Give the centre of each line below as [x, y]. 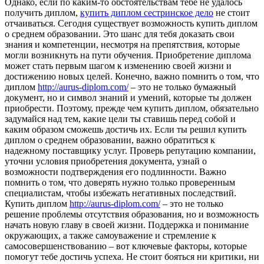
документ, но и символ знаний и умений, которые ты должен [128, 97]
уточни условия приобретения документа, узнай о [106, 161]
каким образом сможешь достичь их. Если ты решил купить [126, 129]
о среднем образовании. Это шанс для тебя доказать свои [120, 34]
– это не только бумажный [182, 87]
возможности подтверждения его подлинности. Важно [115, 171]
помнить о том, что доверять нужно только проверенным [120, 182]
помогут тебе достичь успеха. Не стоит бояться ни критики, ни [132, 256]
